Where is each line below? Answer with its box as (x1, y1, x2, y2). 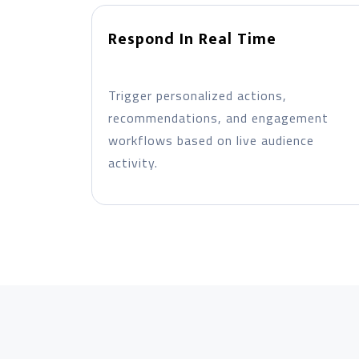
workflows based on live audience (107, 131, 314, 150)
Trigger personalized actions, (107, 86, 287, 105)
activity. (107, 153, 158, 172)
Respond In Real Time (107, 26, 276, 53)
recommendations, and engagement (107, 108, 329, 127)
